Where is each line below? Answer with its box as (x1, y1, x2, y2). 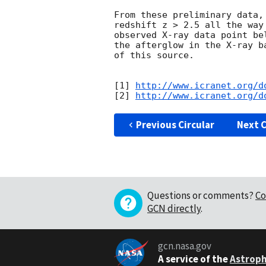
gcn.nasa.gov (157, 239, 211, 253)
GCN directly (147, 201, 201, 215)
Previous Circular (135, 118, 214, 131)
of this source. (114, 49, 194, 61)
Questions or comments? (147, 188, 254, 202)
